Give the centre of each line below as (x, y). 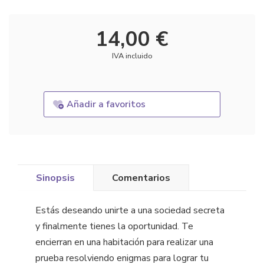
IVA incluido (132, 56)
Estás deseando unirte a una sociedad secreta (130, 211)
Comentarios (141, 178)
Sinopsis (55, 178)
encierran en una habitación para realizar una (124, 242)
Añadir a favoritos (106, 105)
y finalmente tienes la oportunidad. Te (114, 227)
